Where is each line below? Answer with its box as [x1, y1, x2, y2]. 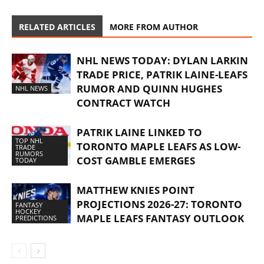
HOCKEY [15, 207, 41, 216]
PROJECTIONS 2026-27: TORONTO [77, 197, 242, 211]
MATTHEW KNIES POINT [77, 183, 194, 197]
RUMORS [15, 149, 43, 159]
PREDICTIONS [15, 213, 57, 223]
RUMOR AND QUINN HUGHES [77, 81, 222, 95]
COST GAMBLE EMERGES [77, 153, 195, 167]
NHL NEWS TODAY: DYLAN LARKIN [77, 53, 248, 67]
